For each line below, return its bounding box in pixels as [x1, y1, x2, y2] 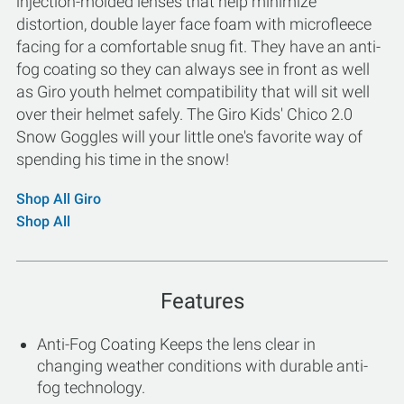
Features [160, 289, 244, 314]
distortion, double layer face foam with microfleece [16, 14, 372, 33]
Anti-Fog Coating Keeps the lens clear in [37, 335, 316, 353]
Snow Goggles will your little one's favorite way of [16, 127, 363, 146]
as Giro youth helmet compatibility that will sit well [16, 82, 370, 101]
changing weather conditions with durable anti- [37, 356, 368, 375]
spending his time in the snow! [16, 150, 229, 169]
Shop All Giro [16, 190, 101, 207]
